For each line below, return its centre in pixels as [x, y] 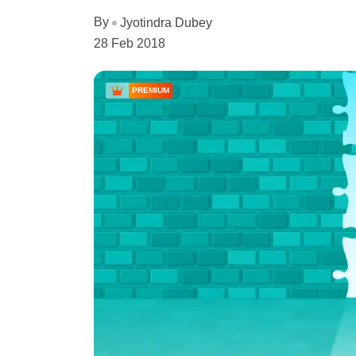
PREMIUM [151, 90]
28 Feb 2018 [130, 43]
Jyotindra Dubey [166, 22]
